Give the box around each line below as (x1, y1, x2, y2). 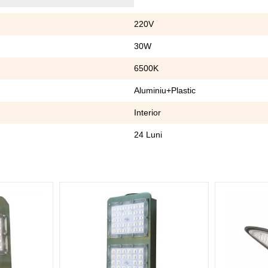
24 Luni (134, 130, 162, 139)
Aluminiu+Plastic (134, 86, 196, 95)
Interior (134, 108, 161, 117)
